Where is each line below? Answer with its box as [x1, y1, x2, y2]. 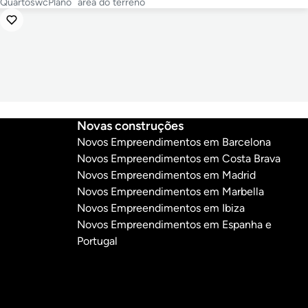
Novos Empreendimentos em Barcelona [77, 135, 271, 149]
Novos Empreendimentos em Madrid [77, 168, 256, 182]
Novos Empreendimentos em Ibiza [77, 201, 245, 215]
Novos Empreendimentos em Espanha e [77, 218, 272, 232]
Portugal [77, 234, 118, 248]
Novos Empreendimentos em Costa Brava [77, 152, 280, 166]
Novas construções [77, 118, 184, 134]
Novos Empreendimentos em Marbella [77, 185, 264, 199]
